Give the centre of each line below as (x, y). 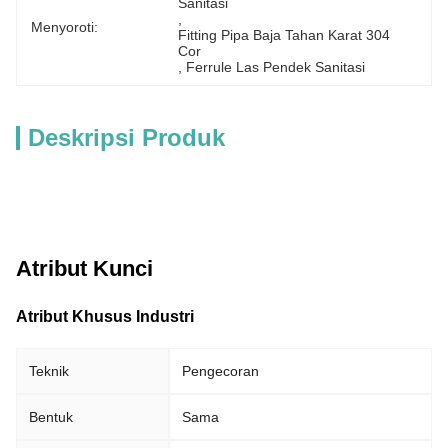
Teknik (49, 371)
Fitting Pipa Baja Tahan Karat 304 (284, 35)
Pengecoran (220, 371)
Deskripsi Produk (126, 137)
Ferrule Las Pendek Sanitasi (276, 67)
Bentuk (51, 417)
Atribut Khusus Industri (105, 316)
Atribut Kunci (84, 268)
